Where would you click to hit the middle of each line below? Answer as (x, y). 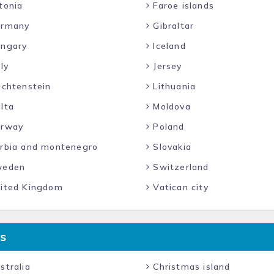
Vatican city (179, 187)
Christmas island (190, 267)
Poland (167, 127)
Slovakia (171, 147)
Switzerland (180, 167)
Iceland (168, 46)
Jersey (166, 66)
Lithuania (173, 86)
